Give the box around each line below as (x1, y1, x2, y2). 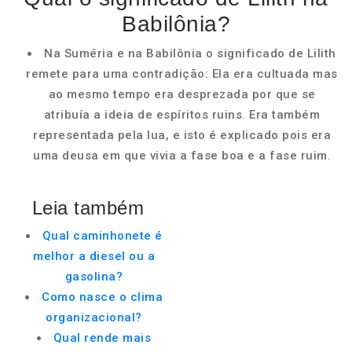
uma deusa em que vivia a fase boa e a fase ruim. (33, 148, 331, 163)
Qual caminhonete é (42, 229, 163, 243)
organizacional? (46, 310, 142, 324)
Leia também (31, 197, 145, 218)
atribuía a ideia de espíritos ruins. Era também (43, 108, 321, 122)
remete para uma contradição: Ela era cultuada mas (26, 67, 338, 81)
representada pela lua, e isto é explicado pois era (33, 128, 331, 142)
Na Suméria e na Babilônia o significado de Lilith (44, 46, 336, 60)
